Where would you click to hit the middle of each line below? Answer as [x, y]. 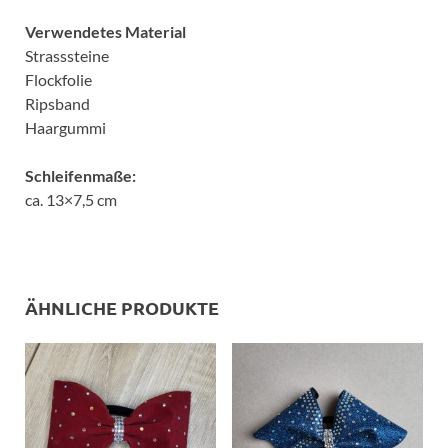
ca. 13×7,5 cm [71, 199]
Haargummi [65, 127]
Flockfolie [58, 79]
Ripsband [57, 103]
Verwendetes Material [105, 31]
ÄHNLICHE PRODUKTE [122, 307]
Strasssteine [67, 55]
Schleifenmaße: [80, 175]
